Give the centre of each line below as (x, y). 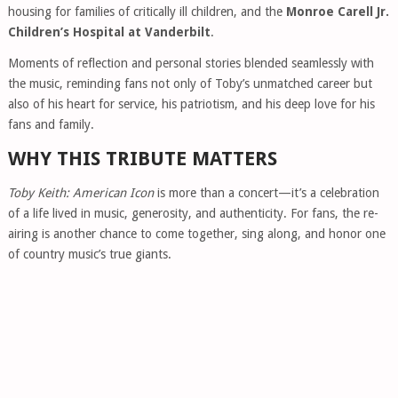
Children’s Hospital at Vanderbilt (109, 32)
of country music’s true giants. (89, 255)
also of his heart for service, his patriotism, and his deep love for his (191, 104)
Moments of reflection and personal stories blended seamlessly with (191, 64)
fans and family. (51, 125)
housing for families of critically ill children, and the (147, 12)
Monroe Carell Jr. (337, 12)
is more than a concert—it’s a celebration (266, 193)
